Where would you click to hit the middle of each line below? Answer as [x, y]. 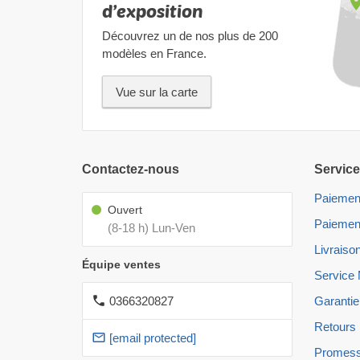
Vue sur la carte [157, 92]
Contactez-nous [131, 170]
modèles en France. [154, 54]
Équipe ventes [121, 265]
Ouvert [125, 210]
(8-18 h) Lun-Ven [151, 228]
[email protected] [153, 338]
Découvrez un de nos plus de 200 [190, 36]
